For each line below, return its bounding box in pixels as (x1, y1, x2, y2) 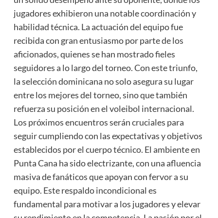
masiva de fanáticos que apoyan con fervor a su (13, 171, 188, 182)
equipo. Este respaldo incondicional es (13, 185, 157, 196)
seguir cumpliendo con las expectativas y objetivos (13, 130, 202, 142)
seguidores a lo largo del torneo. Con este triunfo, (13, 62, 198, 73)
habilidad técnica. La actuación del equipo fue (13, 21, 183, 33)
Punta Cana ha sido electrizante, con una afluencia (13, 158, 201, 169)
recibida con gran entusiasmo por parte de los (13, 35, 183, 46)
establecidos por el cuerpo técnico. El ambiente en (13, 144, 200, 155)
